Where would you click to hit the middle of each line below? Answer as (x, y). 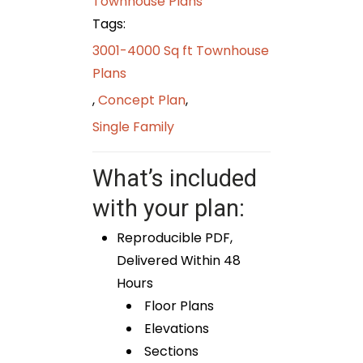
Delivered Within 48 (179, 261)
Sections (170, 352)
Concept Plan (142, 100)
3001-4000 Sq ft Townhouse (181, 51)
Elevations (175, 329)
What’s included (175, 179)
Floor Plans (177, 306)
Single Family (133, 127)
